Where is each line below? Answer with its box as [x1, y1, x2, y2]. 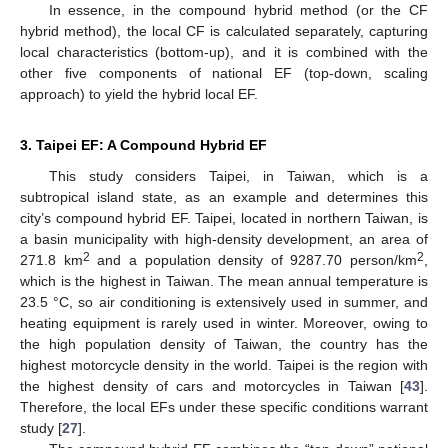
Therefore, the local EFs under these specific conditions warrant [20, 398, 428, 415]
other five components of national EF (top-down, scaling [20, 64, 428, 81]
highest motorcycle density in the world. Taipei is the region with [20, 356, 428, 373]
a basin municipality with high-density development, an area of [20, 230, 428, 247]
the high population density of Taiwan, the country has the [20, 335, 428, 352]
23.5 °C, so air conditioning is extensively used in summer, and [20, 293, 428, 310]
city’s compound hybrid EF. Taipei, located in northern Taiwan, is [20, 209, 428, 226]
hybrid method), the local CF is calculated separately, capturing [20, 22, 428, 39]
